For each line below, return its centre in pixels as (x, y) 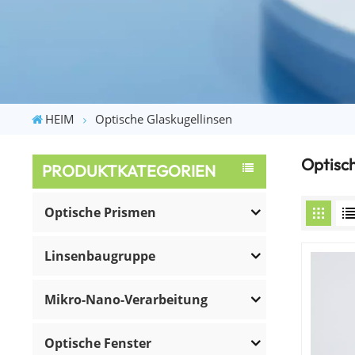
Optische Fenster (98, 343)
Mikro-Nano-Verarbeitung (126, 299)
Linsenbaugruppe (100, 256)
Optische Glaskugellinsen (164, 118)
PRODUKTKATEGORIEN (129, 171)
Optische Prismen (101, 212)
